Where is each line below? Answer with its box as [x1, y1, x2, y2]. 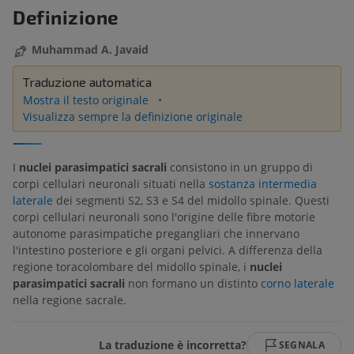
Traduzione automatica [23, 73, 152, 89]
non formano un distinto [125, 275, 261, 291]
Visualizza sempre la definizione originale [23, 108, 243, 124]
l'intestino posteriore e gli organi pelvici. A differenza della [13, 242, 322, 258]
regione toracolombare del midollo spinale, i [13, 258, 250, 274]
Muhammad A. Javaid [32, 42, 149, 58]
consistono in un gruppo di [167, 159, 313, 175]
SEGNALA [278, 337, 325, 352]
